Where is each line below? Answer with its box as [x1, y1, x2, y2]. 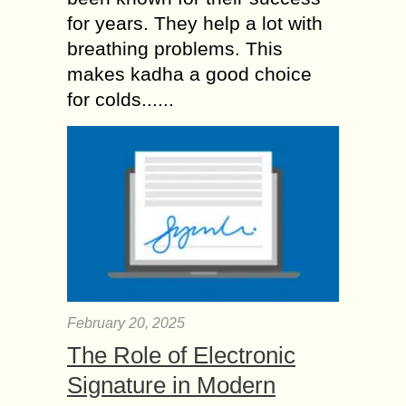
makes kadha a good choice [67, 63, 312, 84]
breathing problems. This [67, 37, 283, 59]
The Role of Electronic [67, 341, 295, 369]
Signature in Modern [67, 371, 275, 399]
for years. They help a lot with [67, 12, 323, 34]
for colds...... [67, 88, 174, 110]
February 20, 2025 [67, 314, 185, 331]
